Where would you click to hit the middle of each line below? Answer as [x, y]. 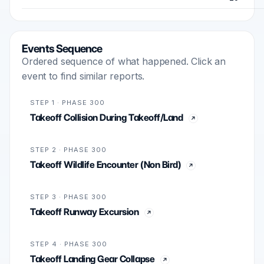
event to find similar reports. [83, 76]
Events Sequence [62, 49]
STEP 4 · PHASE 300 [69, 244]
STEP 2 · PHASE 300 [68, 150]
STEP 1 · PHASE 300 [67, 103]
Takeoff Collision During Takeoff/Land [107, 118]
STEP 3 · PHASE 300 [68, 197]
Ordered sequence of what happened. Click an [124, 62]
